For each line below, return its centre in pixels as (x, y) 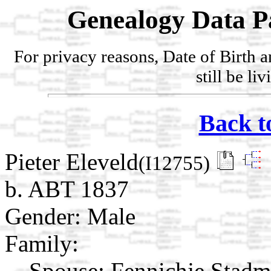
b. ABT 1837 (67, 189)
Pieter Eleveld (72, 162)
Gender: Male (70, 217)
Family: (42, 244)
